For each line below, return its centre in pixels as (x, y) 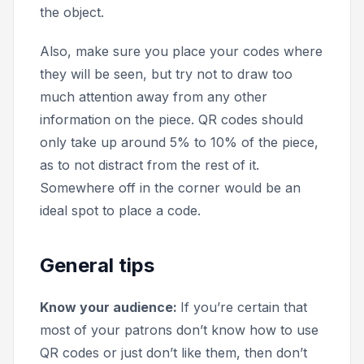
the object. (72, 13)
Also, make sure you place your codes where (181, 52)
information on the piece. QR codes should (171, 120)
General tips (97, 266)
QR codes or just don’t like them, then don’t (173, 353)
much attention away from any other (154, 97)
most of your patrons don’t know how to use (179, 330)
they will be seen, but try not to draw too (166, 74)
